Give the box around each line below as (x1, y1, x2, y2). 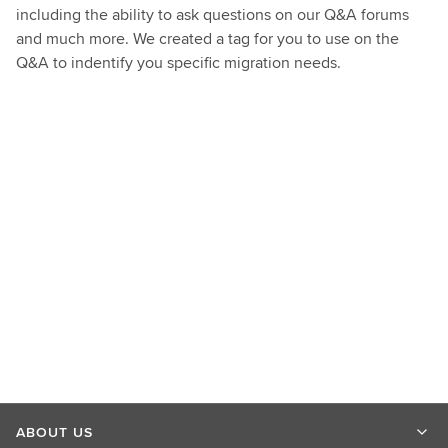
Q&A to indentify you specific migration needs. (16, 50, 341, 74)
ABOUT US (16, 422, 93, 442)
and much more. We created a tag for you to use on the (16, 26, 399, 50)
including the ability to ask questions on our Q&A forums (16, 2, 409, 26)
